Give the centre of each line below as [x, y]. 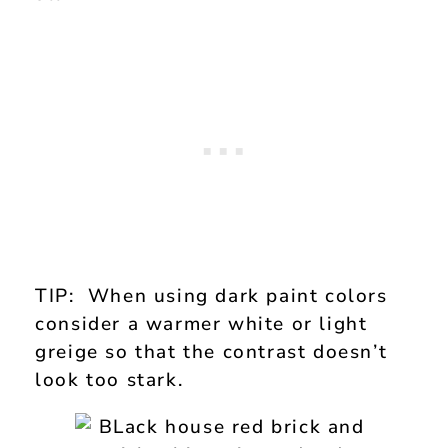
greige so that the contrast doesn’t [211, 352]
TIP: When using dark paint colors [211, 296]
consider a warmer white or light [201, 324]
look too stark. [109, 380]
